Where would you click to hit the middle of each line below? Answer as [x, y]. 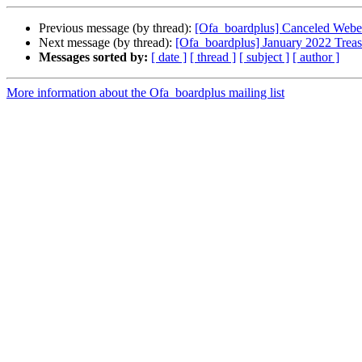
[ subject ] [264, 57]
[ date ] [169, 57]
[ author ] [316, 57]
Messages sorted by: [93, 57]
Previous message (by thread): [117, 28]
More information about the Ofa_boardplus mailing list [145, 93]
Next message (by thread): [107, 43]
